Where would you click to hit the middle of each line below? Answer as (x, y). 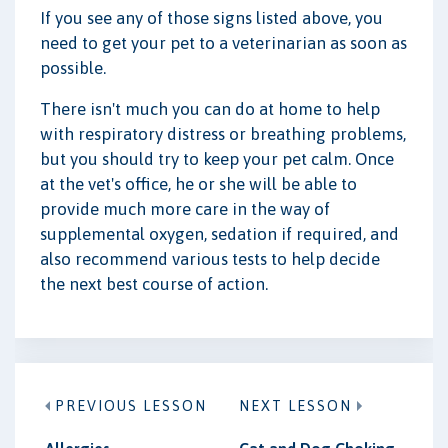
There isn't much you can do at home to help (210, 108)
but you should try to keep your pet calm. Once (217, 158)
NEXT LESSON (295, 406)
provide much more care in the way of (185, 208)
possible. (73, 67)
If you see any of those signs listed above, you (211, 17)
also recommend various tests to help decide (210, 258)
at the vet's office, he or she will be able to (198, 183)
